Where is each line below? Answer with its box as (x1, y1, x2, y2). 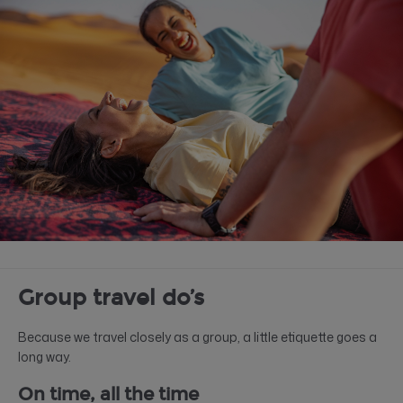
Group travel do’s (18, 284, 204, 310)
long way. (18, 347, 71, 365)
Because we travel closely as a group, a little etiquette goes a (18, 327, 377, 345)
